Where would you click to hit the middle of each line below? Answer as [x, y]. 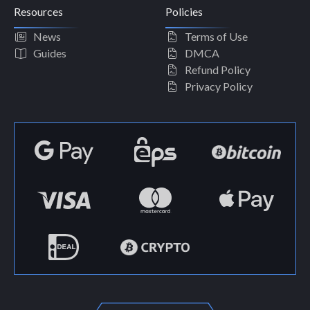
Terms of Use [216, 37]
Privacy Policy [219, 86]
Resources [38, 12]
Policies [184, 12]
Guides [50, 53]
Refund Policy [218, 70]
